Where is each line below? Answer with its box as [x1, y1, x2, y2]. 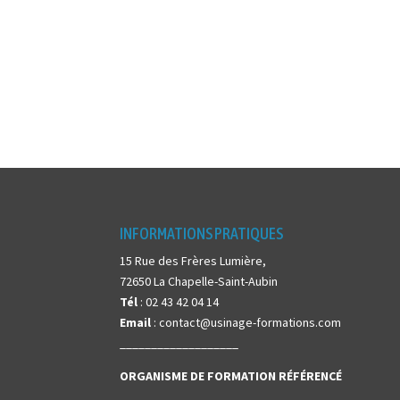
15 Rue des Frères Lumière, [120, 252, 267, 269]
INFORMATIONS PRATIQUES [120, 223, 284, 243]
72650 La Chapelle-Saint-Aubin [120, 272, 279, 289]
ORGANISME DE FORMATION [120, 367, 279, 384]
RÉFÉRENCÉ [279, 367, 343, 384]
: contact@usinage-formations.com [151, 313, 342, 330]
